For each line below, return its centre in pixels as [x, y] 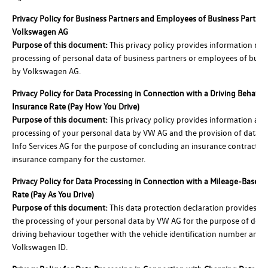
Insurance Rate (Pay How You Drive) [76, 106]
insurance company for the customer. [79, 159]
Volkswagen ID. [40, 246]
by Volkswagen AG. [46, 71]
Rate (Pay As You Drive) [53, 194]
